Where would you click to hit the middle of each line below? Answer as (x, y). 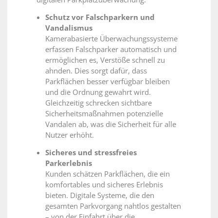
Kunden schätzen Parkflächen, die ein (108, 173)
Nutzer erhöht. (70, 135)
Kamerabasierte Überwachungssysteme (111, 38)
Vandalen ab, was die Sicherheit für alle (111, 124)
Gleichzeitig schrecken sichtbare (99, 102)
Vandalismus (69, 27)
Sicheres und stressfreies (91, 152)
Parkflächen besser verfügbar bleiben (108, 81)
